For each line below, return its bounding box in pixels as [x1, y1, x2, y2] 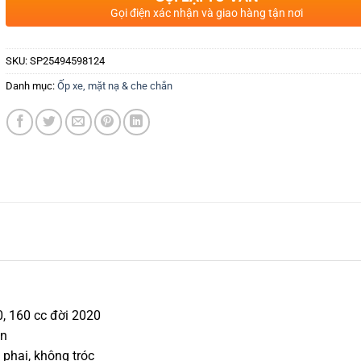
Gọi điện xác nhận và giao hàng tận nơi [110, 6, 303, 20]
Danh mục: [5, 80, 57, 93]
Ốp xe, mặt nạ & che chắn [56, 80, 172, 93]
